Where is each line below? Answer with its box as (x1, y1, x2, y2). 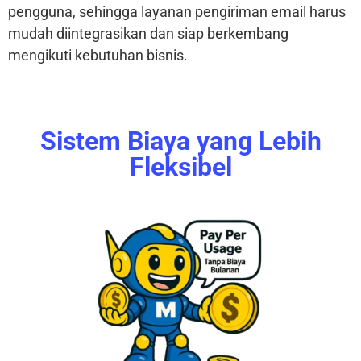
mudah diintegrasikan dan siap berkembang (8, 25, 288, 43)
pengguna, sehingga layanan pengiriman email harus (8, 3, 346, 21)
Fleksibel (129, 151, 232, 183)
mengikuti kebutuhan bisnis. (8, 47, 188, 64)
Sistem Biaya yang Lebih (39, 126, 322, 157)
